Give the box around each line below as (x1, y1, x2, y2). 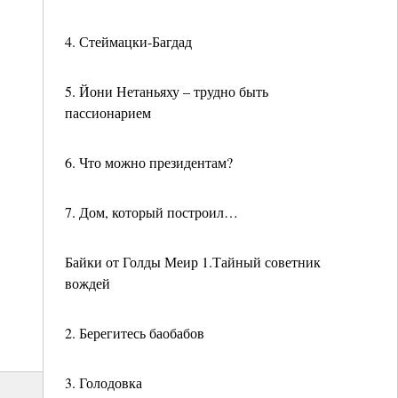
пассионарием (65, 103, 151, 122)
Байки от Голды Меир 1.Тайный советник (65, 252, 321, 271)
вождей (65, 274, 110, 292)
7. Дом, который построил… (65, 203, 238, 221)
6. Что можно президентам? (65, 153, 233, 171)
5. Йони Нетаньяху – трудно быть (65, 82, 268, 100)
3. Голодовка (65, 373, 142, 392)
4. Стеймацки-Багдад (65, 32, 192, 51)
